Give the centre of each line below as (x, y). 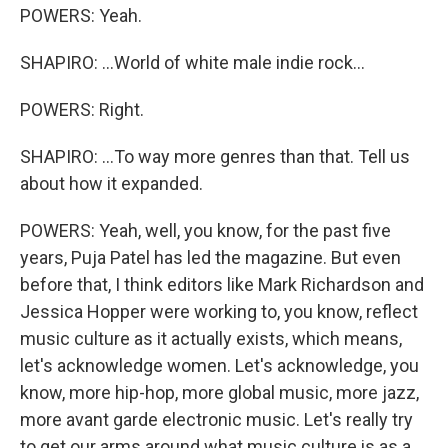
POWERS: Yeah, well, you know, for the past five (205, 230)
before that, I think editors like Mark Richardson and (222, 284)
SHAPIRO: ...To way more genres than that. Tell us (215, 156)
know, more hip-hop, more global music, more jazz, (219, 392)
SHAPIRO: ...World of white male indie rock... (192, 62)
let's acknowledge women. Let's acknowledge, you (219, 365)
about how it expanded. (111, 183)
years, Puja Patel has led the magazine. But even (210, 257)
